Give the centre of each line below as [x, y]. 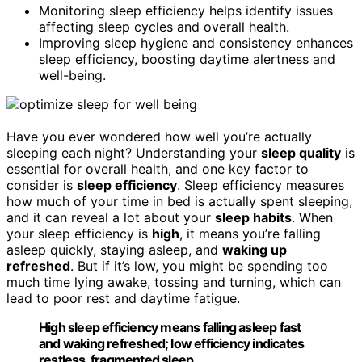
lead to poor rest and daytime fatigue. [123, 298]
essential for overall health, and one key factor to [158, 168]
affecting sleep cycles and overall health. [164, 26]
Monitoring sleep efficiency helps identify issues [186, 10]
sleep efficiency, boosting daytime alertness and [187, 59]
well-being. [72, 75]
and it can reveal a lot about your [111, 217]
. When [312, 217]
